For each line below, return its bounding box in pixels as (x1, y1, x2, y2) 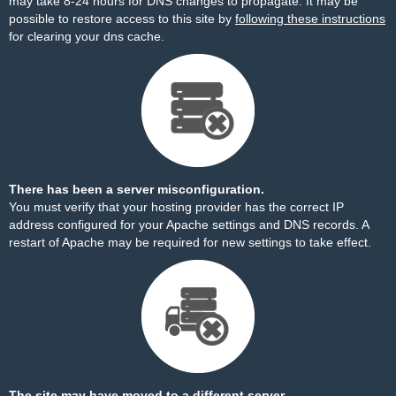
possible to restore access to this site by (9, 11, 235, 26)
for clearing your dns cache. (9, 29, 164, 43)
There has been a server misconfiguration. (9, 182, 264, 196)
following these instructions (235, 11, 385, 26)
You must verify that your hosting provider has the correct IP (9, 200, 344, 214)
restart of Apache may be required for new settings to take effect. (9, 235, 371, 249)
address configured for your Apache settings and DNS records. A (9, 217, 369, 232)
